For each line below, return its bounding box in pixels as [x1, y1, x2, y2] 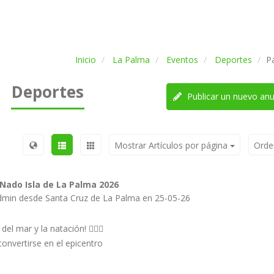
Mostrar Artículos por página [114, 139, 230, 151]
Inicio [75, 54, 96, 65]
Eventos [166, 54, 198, 65]
